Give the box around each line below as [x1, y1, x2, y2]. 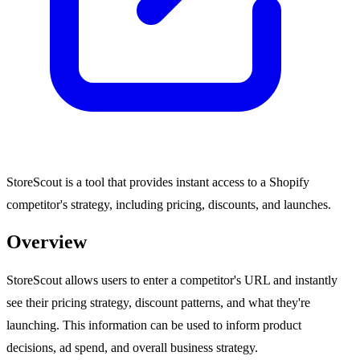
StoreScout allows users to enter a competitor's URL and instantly [6, 273, 337, 288]
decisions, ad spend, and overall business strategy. [6, 341, 258, 355]
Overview [6, 231, 87, 253]
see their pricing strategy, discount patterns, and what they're [6, 296, 310, 310]
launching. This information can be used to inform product [6, 318, 301, 333]
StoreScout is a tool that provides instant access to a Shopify [6, 174, 309, 189]
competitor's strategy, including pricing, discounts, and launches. [6, 197, 331, 211]
